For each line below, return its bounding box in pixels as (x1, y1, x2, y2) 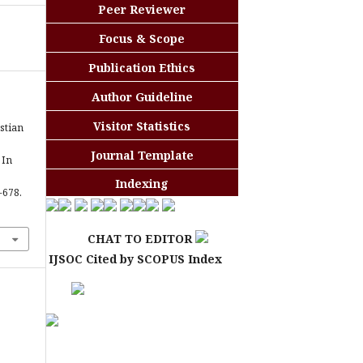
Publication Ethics (88, 60, 195, 75)
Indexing (115, 176, 169, 191)
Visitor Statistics (93, 118, 190, 134)
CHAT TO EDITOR (45, 231, 192, 246)
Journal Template (90, 147, 194, 163)
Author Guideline (91, 89, 193, 105)
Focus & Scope (99, 31, 185, 46)
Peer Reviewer (98, 2, 186, 17)
